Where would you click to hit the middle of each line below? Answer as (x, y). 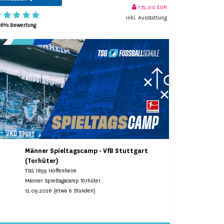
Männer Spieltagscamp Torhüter (63, 180)
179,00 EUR (152, 7)
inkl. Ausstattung (146, 18)
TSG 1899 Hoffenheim (51, 170)
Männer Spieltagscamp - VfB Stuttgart (87, 151)
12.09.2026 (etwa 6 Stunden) (60, 190)
